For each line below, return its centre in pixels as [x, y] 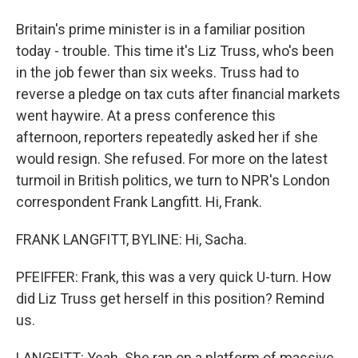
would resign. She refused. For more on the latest [172, 159]
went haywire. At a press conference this [146, 115]
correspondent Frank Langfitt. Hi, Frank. [139, 202]
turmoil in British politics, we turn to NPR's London [173, 180]
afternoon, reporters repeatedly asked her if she [167, 137]
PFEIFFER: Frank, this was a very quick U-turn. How [174, 277]
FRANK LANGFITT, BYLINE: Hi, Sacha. [131, 239]
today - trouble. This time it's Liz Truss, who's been [175, 51]
